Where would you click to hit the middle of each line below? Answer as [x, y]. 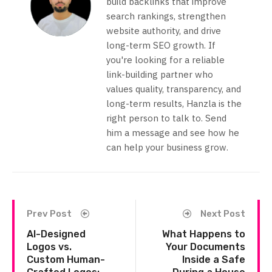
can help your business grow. [167, 148]
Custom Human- [66, 260]
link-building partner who [160, 75]
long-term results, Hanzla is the [174, 104]
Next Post [223, 214]
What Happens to [204, 234]
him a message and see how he [173, 133]
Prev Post [49, 214]
